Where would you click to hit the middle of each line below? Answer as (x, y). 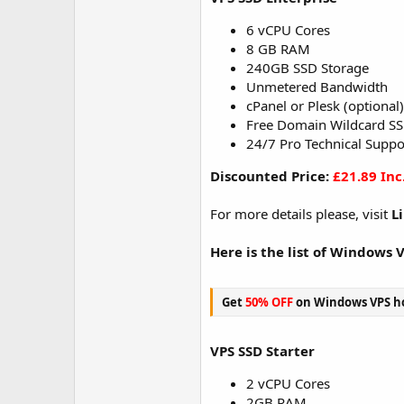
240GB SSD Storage (308, 68)
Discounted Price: (271, 176)
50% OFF (269, 302)
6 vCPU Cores (288, 30)
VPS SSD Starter (262, 351)
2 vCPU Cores (288, 383)
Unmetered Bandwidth (317, 87)
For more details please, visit (301, 214)
